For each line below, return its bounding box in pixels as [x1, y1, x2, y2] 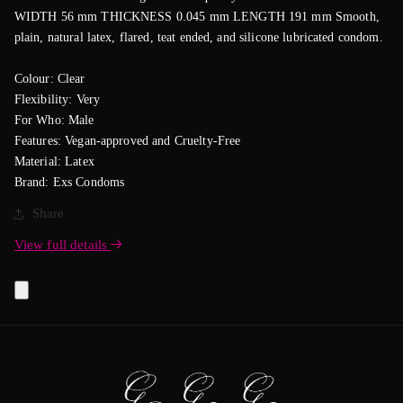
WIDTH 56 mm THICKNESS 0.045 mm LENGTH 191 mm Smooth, [13, 10, 380, 24]
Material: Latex [13, 155, 94, 169]
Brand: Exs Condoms [13, 175, 125, 190]
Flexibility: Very [13, 93, 101, 107]
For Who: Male [13, 113, 94, 128]
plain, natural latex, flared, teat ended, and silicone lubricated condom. [13, 31, 383, 45]
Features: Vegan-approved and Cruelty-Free [13, 134, 241, 148]
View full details [13, 237, 112, 253]
